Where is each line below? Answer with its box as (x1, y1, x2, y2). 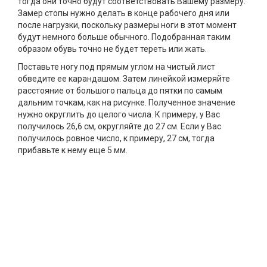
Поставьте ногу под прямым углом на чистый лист (18, 62, 215, 72)
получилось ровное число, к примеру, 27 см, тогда (18, 133, 215, 144)
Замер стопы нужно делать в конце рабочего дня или (18, 8, 229, 18)
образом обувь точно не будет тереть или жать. (18, 44, 207, 54)
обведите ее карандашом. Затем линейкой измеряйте (18, 74, 230, 84)
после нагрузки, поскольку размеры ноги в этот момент (18, 20, 237, 30)
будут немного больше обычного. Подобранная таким (18, 32, 231, 42)
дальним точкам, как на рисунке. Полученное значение (18, 98, 235, 108)
